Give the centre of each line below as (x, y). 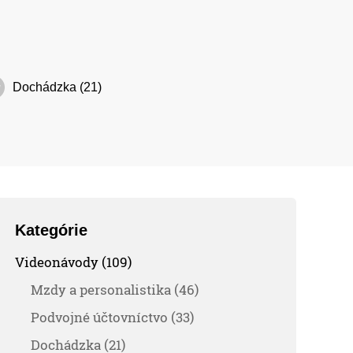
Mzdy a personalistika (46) (115, 289)
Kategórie (52, 230)
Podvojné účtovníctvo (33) (113, 317)
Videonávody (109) (74, 262)
